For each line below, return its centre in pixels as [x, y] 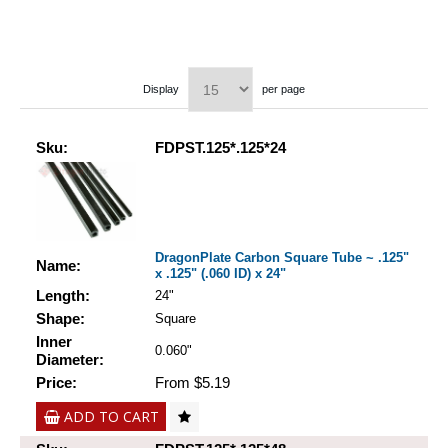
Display [161, 89]
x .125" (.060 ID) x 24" [220, 274]
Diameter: [70, 360]
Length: [63, 296]
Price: [56, 383]
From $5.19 [192, 383]
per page [283, 89]
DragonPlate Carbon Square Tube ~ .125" [282, 258]
